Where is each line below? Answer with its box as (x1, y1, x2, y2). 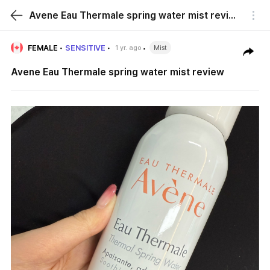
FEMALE (28, 43, 58, 52)
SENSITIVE (65, 43, 105, 52)
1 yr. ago (115, 43, 141, 52)
